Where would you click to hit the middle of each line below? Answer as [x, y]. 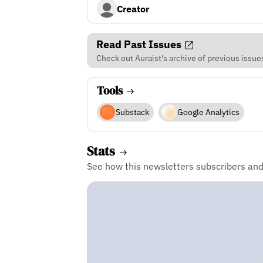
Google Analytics [208, 112]
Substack [132, 112]
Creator [133, 9]
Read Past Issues [140, 44]
